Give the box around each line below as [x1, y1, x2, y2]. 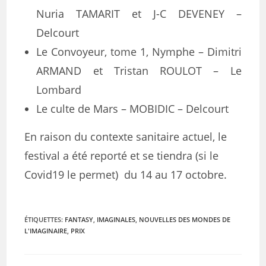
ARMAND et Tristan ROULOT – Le [36, 64, 242, 78]
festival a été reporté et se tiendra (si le [24, 148, 219, 163]
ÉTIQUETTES [24, 215, 62, 224]
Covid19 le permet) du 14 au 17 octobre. [24, 167, 227, 182]
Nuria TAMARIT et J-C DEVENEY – [36, 7, 242, 21]
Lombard [36, 83, 82, 97]
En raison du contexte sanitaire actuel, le [24, 129, 227, 144]
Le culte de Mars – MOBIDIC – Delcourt [36, 102, 229, 116]
